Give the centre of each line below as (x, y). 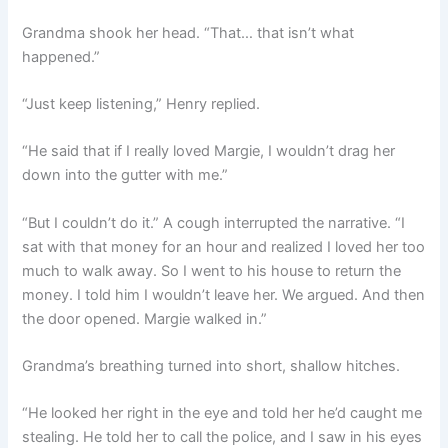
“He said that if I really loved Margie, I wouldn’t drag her (209, 151)
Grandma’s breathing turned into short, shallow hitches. (211, 366)
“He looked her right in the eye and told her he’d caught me (222, 413)
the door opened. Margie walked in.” (145, 318)
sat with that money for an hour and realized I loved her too (224, 246)
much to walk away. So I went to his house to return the (212, 270)
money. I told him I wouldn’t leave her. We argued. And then (224, 294)
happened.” (61, 56)
